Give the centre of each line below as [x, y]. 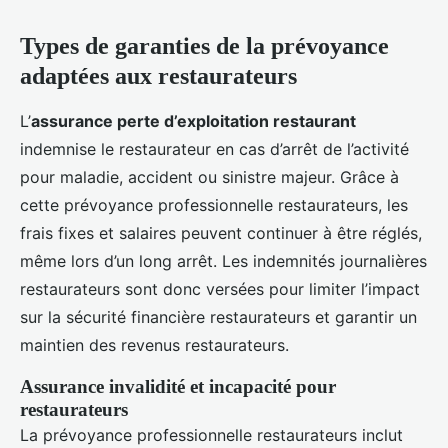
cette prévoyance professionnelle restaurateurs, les [214, 205]
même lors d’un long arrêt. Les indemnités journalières [223, 261]
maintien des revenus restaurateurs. [154, 345]
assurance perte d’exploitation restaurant [193, 121]
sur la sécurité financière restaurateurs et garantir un [218, 317]
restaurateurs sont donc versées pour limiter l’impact [220, 289]
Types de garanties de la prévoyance [204, 46]
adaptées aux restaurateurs [158, 76]
